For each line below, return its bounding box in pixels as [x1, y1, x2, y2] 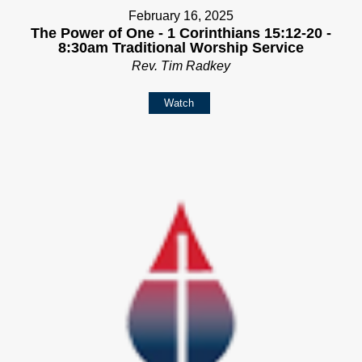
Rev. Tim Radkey [132, 59, 230, 74]
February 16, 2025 [128, 9, 234, 23]
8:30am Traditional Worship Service [58, 40, 304, 57]
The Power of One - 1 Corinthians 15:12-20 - [31, 25, 331, 42]
